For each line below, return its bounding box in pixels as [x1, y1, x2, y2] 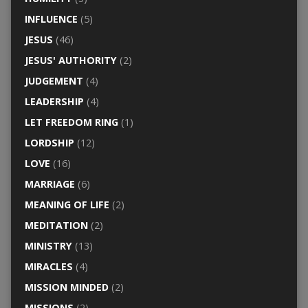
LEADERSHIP [24, 94, 84, 108]
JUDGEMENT [24, 74, 83, 87]
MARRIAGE [24, 177, 75, 190]
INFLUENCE [24, 12, 78, 25]
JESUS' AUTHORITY [24, 53, 117, 67]
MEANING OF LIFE [24, 197, 109, 211]
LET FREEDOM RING [24, 115, 118, 129]
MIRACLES [24, 259, 73, 273]
